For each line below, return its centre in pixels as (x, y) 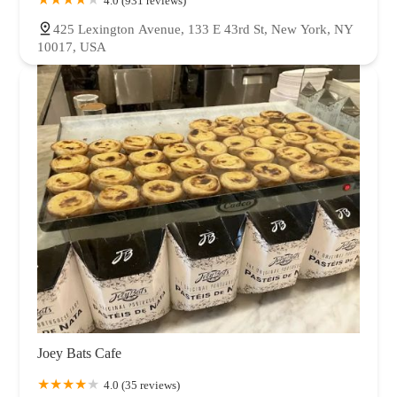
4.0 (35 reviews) (142, 385)
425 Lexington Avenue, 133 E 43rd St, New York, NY (203, 29)
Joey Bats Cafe (79, 353)
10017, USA (72, 47)
